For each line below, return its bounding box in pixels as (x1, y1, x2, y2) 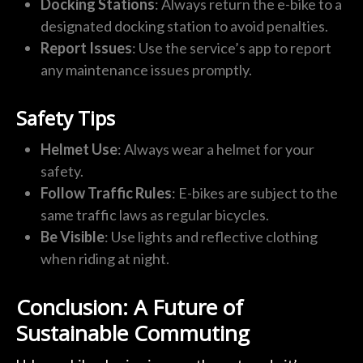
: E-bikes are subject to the (171, 183, 338, 202)
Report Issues (40, 38, 132, 57)
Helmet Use (40, 139, 117, 158)
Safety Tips (15, 104, 115, 131)
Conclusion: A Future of (15, 292, 243, 322)
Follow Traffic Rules (40, 183, 172, 202)
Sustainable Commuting (15, 318, 250, 348)
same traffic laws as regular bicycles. (40, 205, 269, 224)
